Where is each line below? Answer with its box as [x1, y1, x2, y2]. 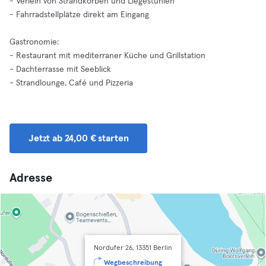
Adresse [9, 172, 52, 184]
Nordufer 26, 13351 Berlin [94, 245, 172, 252]
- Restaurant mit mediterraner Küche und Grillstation [9, 52, 205, 60]
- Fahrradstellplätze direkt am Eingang [9, 11, 149, 19]
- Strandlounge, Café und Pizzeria [9, 79, 133, 87]
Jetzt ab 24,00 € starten [28, 134, 129, 143]
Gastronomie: [9, 38, 59, 46]
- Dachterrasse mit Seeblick [9, 65, 111, 74]
